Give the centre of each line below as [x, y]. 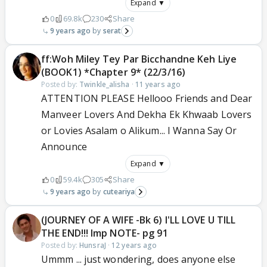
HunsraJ [93, 245]
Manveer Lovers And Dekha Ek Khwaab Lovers [147, 114]
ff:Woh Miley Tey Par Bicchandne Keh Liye [139, 59]
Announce [64, 147]
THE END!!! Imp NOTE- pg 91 [105, 233]
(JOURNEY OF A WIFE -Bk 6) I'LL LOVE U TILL [139, 220]
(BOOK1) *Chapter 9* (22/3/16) [113, 72]
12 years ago [134, 245]
